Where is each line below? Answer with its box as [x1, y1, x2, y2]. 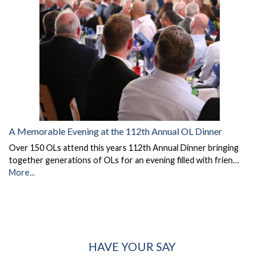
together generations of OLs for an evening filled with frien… [9, 155, 239, 166]
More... [9, 167, 35, 178]
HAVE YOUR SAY [88, 240, 176, 254]
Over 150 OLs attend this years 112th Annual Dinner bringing [9, 143, 239, 153]
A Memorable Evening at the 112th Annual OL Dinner [9, 126, 222, 137]
